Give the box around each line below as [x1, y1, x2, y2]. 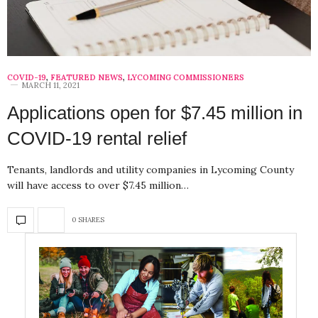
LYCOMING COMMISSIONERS [127, 72, 244, 82]
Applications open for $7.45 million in [7, 102, 302, 124]
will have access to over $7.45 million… [7, 178, 189, 192]
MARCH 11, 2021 [21, 79, 79, 90]
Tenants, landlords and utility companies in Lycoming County [7, 163, 294, 176]
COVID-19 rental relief [7, 127, 187, 149]
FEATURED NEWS [50, 72, 123, 82]
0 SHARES [72, 215, 104, 225]
